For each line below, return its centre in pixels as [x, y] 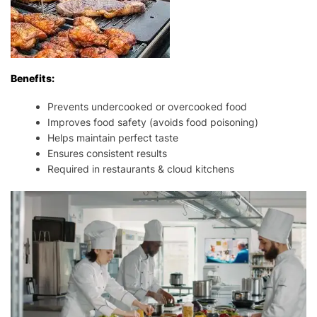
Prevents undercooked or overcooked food [148, 106]
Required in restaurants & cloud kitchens [141, 168]
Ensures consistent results [108, 153]
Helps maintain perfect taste [113, 137]
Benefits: [33, 78]
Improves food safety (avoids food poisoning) [153, 122]
